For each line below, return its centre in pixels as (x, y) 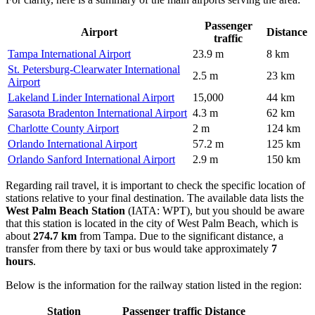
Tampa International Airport (69, 53)
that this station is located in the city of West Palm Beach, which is (152, 223)
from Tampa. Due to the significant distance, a (180, 236)
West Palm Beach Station (65, 210)
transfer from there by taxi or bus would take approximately (139, 248)
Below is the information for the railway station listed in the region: (154, 285)
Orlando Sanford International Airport (91, 159)
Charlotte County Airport (63, 128)
